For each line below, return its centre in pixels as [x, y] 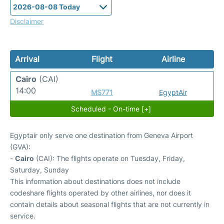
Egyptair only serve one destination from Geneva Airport [101, 135]
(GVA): [20, 146]
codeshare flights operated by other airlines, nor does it [100, 192]
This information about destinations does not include [95, 181]
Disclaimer [27, 21]
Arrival [27, 59]
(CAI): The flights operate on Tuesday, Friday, [109, 158]
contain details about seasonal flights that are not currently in [110, 204]
